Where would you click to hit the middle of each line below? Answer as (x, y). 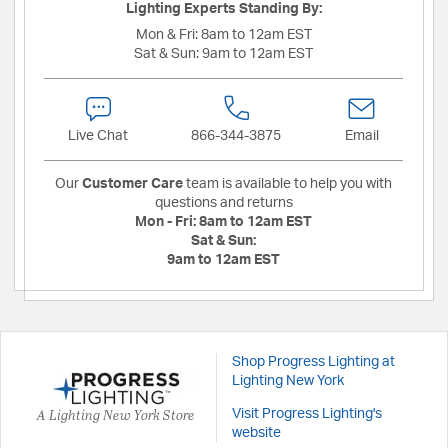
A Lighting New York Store (115, 414)
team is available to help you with (287, 183)
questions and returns (223, 202)
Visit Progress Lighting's (306, 413)
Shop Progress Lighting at (313, 361)
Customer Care (132, 183)
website (256, 432)
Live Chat (98, 135)
